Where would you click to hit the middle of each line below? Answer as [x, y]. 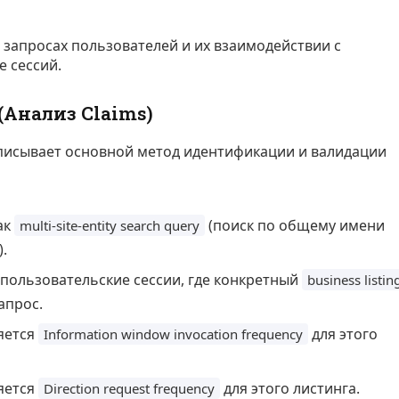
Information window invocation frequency [173, 334]
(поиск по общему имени [295, 226]
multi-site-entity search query [110, 226]
